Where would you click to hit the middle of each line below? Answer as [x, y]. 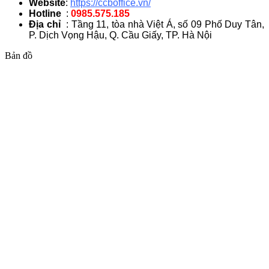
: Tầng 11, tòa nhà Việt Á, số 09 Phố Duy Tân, [164, 25]
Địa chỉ [46, 25]
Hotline [45, 14]
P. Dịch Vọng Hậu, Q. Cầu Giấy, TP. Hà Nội [120, 35]
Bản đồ [19, 56]
